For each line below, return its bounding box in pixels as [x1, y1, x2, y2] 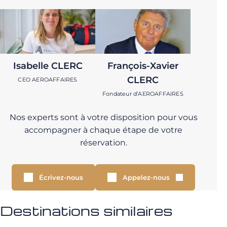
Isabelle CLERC [13, 60, 83, 72]
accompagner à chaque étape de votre [24, 125, 182, 135]
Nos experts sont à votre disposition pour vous [9, 112, 198, 123]
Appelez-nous [123, 173, 170, 182]
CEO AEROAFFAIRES [18, 76, 78, 84]
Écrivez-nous [39, 173, 83, 182]
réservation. [80, 138, 127, 148]
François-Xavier [107, 60, 179, 72]
